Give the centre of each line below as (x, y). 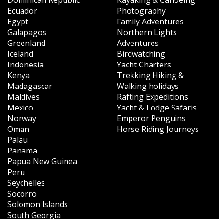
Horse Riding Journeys (158, 129)
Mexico (20, 107)
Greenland (26, 43)
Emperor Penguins (151, 118)
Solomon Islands (38, 204)
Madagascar (30, 86)
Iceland (20, 54)
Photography (141, 11)
